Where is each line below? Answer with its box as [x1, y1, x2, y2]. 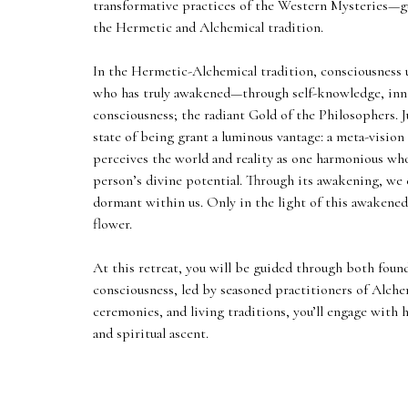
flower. [93, 215, 132, 233]
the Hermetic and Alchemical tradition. [93, 18, 323, 36]
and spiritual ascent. [93, 324, 209, 342]
